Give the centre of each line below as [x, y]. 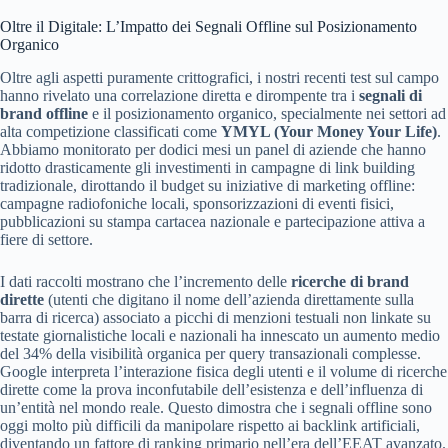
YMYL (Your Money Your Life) [329, 131]
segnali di [390, 95]
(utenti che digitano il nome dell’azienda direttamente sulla [229, 299]
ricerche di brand [350, 281]
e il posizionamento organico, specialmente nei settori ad [267, 113]
